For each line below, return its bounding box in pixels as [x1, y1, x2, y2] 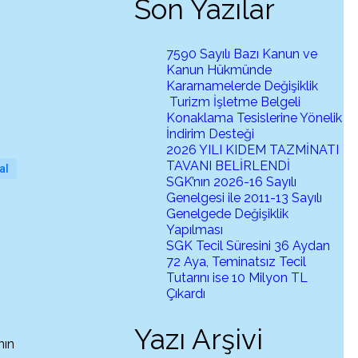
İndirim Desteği [166, 126, 255, 142]
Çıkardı [166, 286, 206, 302]
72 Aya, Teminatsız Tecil [166, 254, 307, 270]
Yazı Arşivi [134, 323, 264, 356]
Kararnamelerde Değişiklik [166, 78, 319, 94]
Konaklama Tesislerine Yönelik [166, 110, 343, 126]
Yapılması [166, 222, 224, 238]
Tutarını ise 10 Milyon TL [166, 270, 308, 286]
